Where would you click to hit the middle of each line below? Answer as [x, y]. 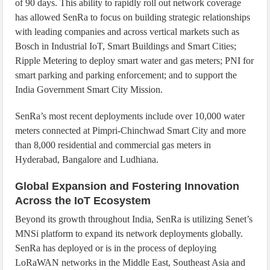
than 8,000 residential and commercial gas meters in [113, 145]
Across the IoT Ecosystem [83, 201]
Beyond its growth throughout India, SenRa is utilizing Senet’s [134, 219]
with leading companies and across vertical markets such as [127, 32]
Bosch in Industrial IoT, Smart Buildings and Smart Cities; [126, 46]
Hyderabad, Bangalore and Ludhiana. [87, 159]
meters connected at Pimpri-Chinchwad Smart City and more [131, 130]
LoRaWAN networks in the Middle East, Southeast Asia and [130, 262]
